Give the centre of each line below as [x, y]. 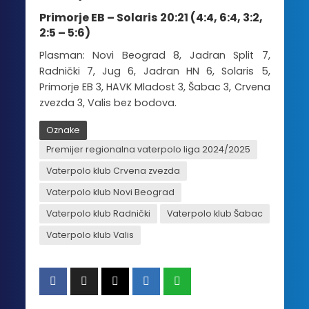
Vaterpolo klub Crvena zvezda [113, 170]
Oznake [63, 130]
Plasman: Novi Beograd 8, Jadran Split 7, [154, 56]
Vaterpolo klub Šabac [215, 213]
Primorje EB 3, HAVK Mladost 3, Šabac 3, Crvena [154, 87]
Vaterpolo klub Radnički [98, 213]
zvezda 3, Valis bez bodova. [108, 103]
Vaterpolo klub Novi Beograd [110, 192]
